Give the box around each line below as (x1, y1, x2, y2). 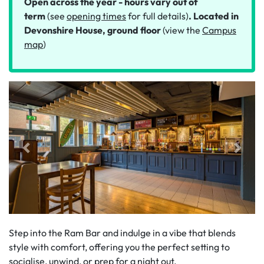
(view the (161, 24, 202, 36)
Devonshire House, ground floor (24, 24, 161, 36)
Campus (202, 24, 236, 36)
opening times (67, 9, 126, 22)
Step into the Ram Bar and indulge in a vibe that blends (9, 226, 236, 239)
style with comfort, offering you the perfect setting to (9, 240, 230, 253)
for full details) (126, 9, 189, 22)
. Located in (189, 9, 239, 22)
